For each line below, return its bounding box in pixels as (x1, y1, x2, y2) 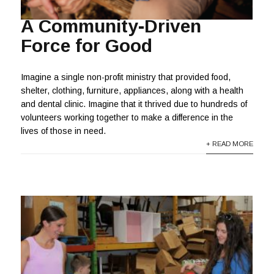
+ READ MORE (206, 139, 253, 147)
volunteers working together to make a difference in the (21, 112, 234, 122)
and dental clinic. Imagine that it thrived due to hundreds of (21, 98, 248, 109)
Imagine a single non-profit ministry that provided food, (21, 72, 231, 82)
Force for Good (21, 35, 153, 56)
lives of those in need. (21, 125, 106, 136)
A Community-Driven (21, 16, 202, 37)
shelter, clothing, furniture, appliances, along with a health (21, 85, 244, 95)
